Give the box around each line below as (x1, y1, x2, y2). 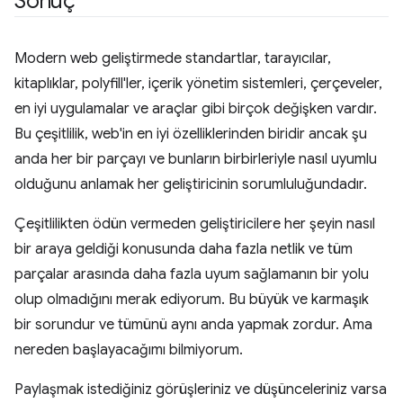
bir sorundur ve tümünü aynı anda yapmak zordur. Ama (14, 316, 372, 334)
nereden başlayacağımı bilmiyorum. (14, 341, 243, 359)
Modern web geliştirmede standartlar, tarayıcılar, (14, 49, 331, 67)
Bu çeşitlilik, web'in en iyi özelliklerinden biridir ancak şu (14, 125, 367, 143)
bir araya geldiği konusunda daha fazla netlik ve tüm (14, 240, 353, 258)
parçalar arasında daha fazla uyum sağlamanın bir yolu (14, 265, 369, 283)
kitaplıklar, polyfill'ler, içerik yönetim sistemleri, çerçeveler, (14, 75, 382, 93)
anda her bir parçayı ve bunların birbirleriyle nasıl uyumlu (14, 150, 377, 168)
